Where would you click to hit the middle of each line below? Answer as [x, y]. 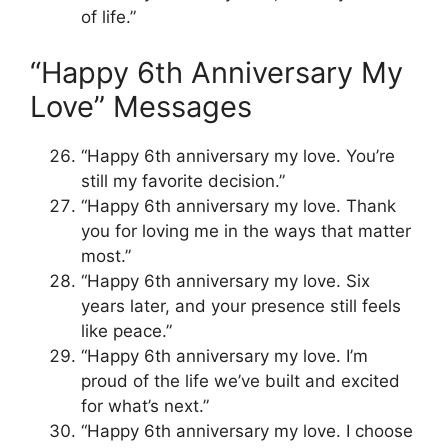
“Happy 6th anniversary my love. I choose [247, 430]
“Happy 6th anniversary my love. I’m [224, 355]
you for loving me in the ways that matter [246, 230]
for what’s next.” [145, 405]
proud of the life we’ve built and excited [240, 380]
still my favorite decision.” [183, 180]
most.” [106, 255]
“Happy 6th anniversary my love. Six [225, 280]
